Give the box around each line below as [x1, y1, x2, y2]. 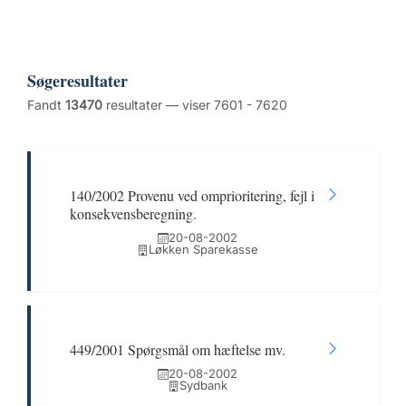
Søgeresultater [27, 69, 128, 92]
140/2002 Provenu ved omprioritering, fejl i [70, 186, 314, 205]
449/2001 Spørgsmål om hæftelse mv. [70, 340, 285, 359]
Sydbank [179, 378, 227, 392]
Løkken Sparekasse [148, 242, 258, 256]
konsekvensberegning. [70, 204, 197, 223]
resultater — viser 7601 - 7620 [102, 97, 287, 112]
